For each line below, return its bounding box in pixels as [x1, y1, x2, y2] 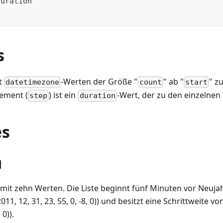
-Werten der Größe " [61, 76, 138, 88]
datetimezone [5, 78, 60, 87]
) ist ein [49, 90, 78, 101]
